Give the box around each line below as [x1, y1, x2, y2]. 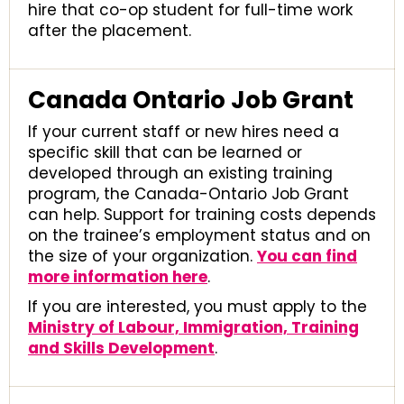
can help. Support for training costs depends [28, 204, 376, 225]
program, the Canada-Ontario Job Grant [28, 183, 349, 205]
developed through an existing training [28, 162, 333, 184]
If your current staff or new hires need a [28, 121, 339, 142]
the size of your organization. [28, 245, 257, 267]
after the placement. [28, 20, 191, 41]
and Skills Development [28, 337, 215, 359]
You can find [257, 245, 357, 267]
